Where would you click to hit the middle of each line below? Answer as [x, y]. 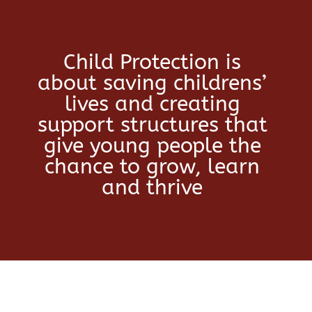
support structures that [152, 125]
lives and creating [152, 104]
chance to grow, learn [153, 166]
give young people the [152, 146]
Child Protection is [153, 62]
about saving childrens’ [153, 83]
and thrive [153, 187]
